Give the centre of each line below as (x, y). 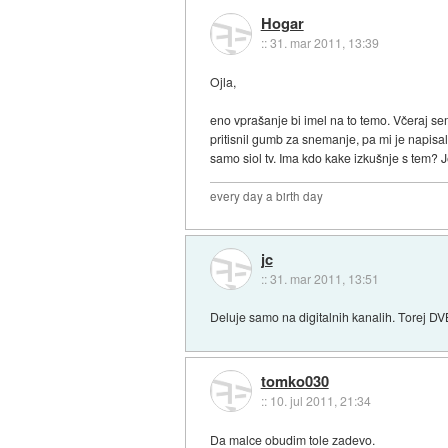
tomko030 (294, 380)
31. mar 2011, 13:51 (324, 278)
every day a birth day (267, 196)
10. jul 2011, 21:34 (320, 400)
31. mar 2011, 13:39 (324, 43)
